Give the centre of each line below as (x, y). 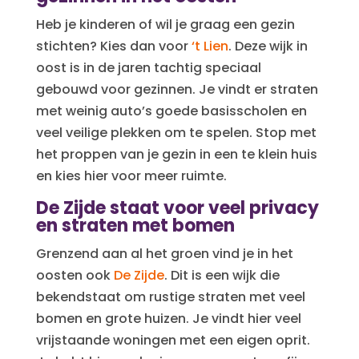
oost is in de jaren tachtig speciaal (148, 67)
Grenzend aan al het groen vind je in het (164, 253)
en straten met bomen (135, 225)
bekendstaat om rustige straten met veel (170, 296)
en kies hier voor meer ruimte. (131, 175)
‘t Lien (210, 46)
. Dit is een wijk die (222, 275)
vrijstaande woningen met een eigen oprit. (173, 340)
